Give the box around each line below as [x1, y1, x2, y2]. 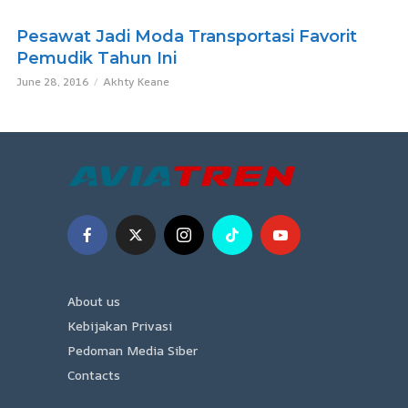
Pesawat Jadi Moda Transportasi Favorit [16, 26, 357, 47]
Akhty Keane [103, 74, 169, 90]
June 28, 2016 [16, 74, 89, 90]
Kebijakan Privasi [67, 317, 172, 335]
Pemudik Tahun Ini [16, 48, 177, 69]
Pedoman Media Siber [67, 342, 198, 360]
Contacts [67, 366, 120, 384]
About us [67, 292, 120, 311]
